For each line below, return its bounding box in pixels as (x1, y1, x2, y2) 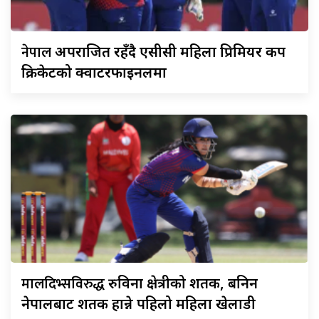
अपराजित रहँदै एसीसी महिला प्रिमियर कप (55, 41, 286, 61)
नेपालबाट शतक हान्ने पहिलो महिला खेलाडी (21, 293, 256, 313)
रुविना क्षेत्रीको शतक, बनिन (108, 273, 258, 293)
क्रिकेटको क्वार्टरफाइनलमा (21, 62, 167, 82)
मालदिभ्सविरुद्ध (21, 271, 108, 296)
